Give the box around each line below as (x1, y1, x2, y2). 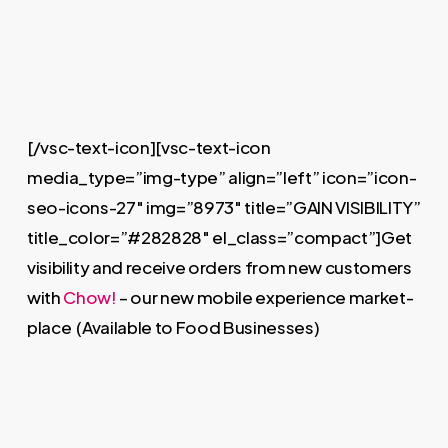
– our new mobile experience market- (116, 285, 414, 308)
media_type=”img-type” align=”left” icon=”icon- (26, 165, 417, 188)
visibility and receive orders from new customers (26, 255, 412, 278)
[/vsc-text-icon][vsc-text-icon (26, 135, 271, 158)
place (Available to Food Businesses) (26, 315, 320, 338)
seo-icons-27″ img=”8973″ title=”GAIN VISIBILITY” (26, 195, 421, 218)
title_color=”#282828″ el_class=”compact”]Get (26, 225, 412, 248)
